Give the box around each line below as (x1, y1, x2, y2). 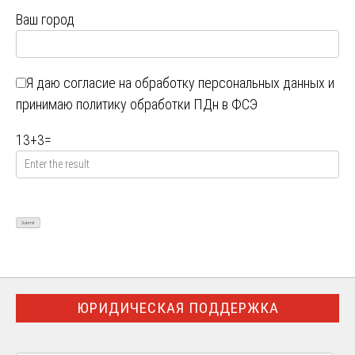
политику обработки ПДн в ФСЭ (76, 96, 258, 113)
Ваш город (16, 11, 74, 29)
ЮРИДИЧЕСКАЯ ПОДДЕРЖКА (76, 299, 279, 318)
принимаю (16, 96, 76, 113)
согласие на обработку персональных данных (63, 74, 325, 92)
